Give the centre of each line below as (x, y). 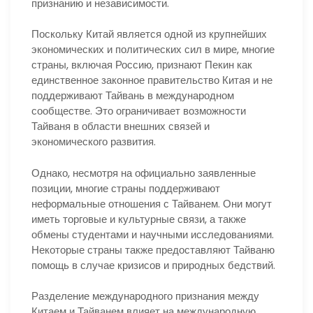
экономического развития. (94, 142)
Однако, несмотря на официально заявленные (144, 173)
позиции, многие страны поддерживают (126, 188)
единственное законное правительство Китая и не (152, 80)
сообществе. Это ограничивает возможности (139, 111)
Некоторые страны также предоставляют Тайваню (153, 249)
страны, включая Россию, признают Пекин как (142, 65)
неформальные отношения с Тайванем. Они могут (152, 203)
